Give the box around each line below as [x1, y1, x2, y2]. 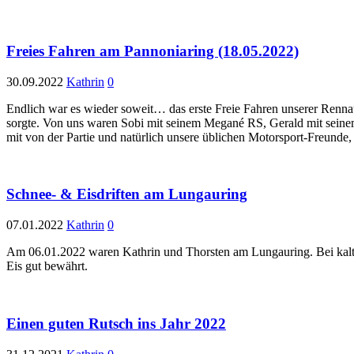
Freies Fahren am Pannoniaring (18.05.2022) [6, 43, 299, 60]
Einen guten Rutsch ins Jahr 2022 [6, 314, 226, 332]
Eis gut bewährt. [6, 259, 91, 273]
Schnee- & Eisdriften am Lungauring [6, 186, 247, 203]
